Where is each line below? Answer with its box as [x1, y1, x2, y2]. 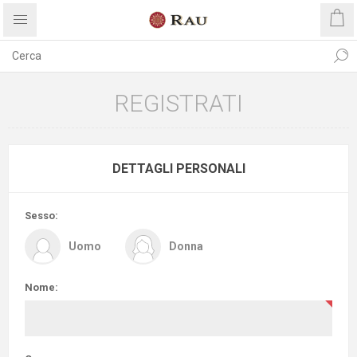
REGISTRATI [114, 89, 243, 117]
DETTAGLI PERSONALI [112, 161, 245, 176]
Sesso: [25, 210, 58, 222]
